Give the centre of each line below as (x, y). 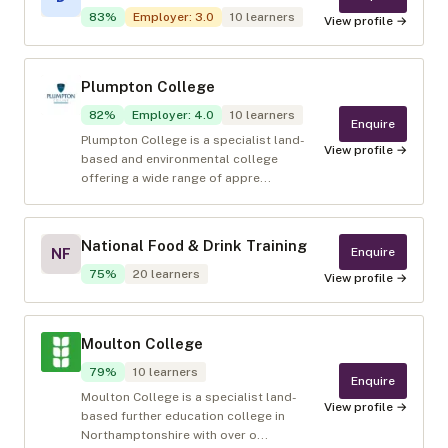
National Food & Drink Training (194, 245)
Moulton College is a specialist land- (189, 397)
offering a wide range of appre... (176, 178)
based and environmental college (179, 159)
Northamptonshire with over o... (174, 435)
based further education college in (183, 416)
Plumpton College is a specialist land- (193, 140)
